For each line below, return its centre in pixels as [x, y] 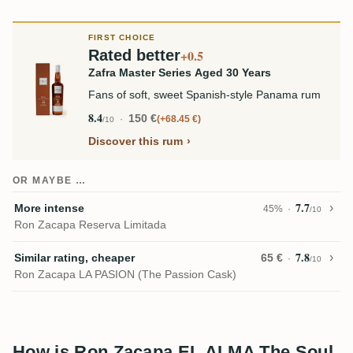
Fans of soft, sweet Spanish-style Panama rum [204, 95]
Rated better [134, 56]
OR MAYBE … [50, 181]
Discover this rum [136, 141]
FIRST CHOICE [122, 38]
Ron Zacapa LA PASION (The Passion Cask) [125, 275]
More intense [49, 208]
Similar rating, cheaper [74, 258]
